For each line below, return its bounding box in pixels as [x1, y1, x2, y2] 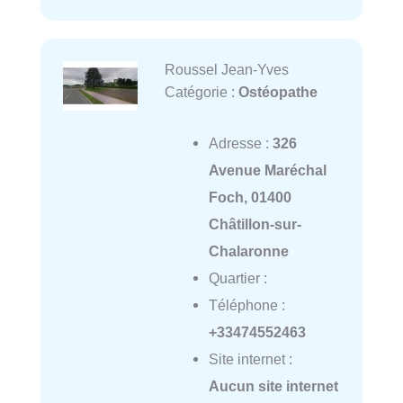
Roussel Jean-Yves [164, 61, 289, 78]
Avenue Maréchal [208, 161, 327, 178]
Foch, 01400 [208, 188, 291, 205]
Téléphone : [208, 296, 285, 313]
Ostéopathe [237, 84, 318, 101]
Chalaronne [208, 242, 289, 259]
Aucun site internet [208, 377, 338, 394]
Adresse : [208, 134, 273, 151]
